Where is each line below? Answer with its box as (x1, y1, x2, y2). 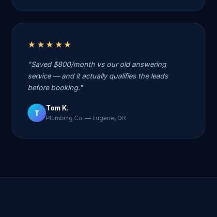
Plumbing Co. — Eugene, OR (46, 114, 126, 122)
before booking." (28, 83, 83, 92)
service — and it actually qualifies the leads (28, 72, 168, 80)
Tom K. (46, 104, 69, 112)
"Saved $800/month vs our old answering (28, 60, 166, 69)
